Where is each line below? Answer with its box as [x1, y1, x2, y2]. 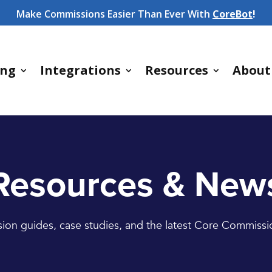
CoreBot [212, 7, 253, 21]
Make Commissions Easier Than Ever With [16, 7, 210, 21]
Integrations [39, 62, 121, 78]
